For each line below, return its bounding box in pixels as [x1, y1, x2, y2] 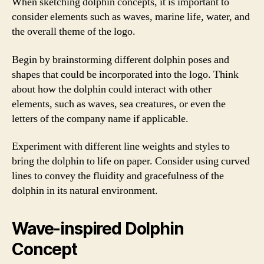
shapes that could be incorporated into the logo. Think [12, 67, 239, 81]
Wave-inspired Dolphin [12, 219, 184, 239]
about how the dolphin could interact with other [12, 82, 212, 96]
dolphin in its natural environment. [12, 184, 158, 197]
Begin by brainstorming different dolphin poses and [12, 52, 229, 67]
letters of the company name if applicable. [12, 111, 189, 126]
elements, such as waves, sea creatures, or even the [12, 97, 226, 111]
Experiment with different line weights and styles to [12, 140, 230, 153]
